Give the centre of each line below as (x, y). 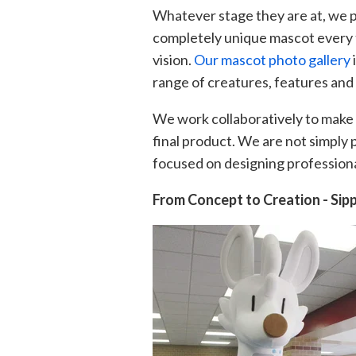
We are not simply (292, 140)
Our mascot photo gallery (272, 59)
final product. (194, 140)
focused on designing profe (237, 163)
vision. (173, 59)
